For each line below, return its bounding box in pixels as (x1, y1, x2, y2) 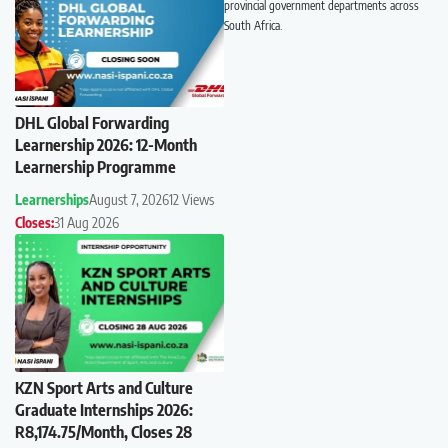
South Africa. (224, 18, 282, 33)
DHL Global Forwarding (15, 112, 169, 133)
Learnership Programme (15, 156, 176, 177)
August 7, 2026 (89, 190, 169, 208)
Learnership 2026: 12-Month (15, 134, 197, 155)
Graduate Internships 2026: (15, 399, 193, 420)
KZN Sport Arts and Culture (15, 377, 193, 398)
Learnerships (15, 190, 89, 208)
